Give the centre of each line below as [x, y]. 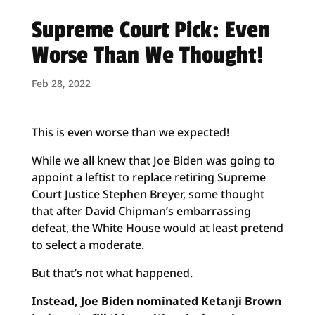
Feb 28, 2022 [61, 83]
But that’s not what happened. [112, 273]
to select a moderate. [88, 245]
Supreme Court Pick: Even [150, 30]
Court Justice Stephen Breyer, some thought [148, 194]
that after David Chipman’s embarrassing [141, 211]
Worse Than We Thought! [147, 56]
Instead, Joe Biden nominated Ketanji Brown [156, 301]
